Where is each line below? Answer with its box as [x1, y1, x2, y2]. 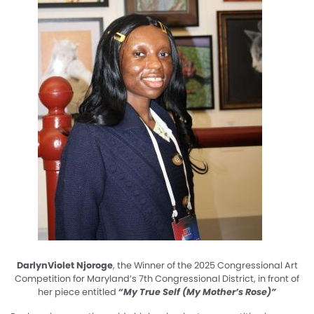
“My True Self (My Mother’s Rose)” [118, 286, 276, 298]
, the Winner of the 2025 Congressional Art [112, 259, 298, 271]
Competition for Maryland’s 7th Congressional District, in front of [15, 273, 299, 285]
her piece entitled [38, 286, 118, 298]
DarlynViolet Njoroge [16, 259, 113, 271]
